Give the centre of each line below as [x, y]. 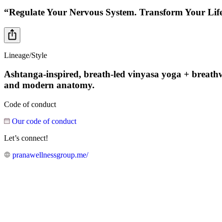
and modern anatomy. [49, 85]
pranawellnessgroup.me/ [50, 155]
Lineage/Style [26, 55]
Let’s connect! [26, 138]
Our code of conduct [44, 121]
